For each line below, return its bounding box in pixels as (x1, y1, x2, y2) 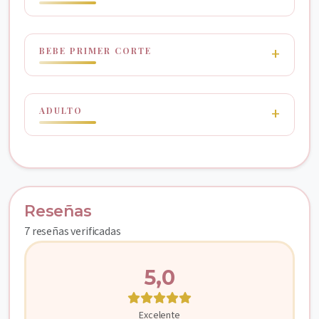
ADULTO (39, 105, 83, 116)
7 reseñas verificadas (24, 224, 121, 239)
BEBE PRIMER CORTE (39, 45, 152, 56)
